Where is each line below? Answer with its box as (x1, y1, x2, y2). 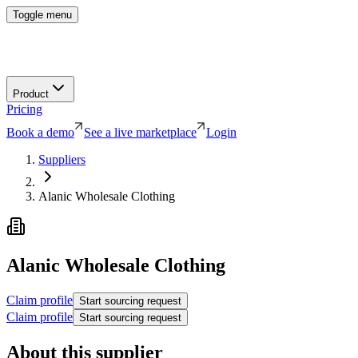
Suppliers (38, 152, 86, 166)
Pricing (6, 101, 42, 116)
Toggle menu (13, 9, 72, 21)
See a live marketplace (84, 125, 197, 139)
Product (13, 87, 49, 100)
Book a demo (6, 125, 74, 139)
